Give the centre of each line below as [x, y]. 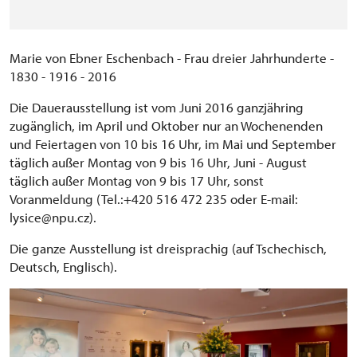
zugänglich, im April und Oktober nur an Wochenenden [166, 126]
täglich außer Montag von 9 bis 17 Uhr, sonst [137, 180]
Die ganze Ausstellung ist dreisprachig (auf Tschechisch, [168, 248]
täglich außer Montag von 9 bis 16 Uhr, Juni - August [158, 162]
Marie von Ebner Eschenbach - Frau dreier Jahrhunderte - [172, 58]
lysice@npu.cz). [53, 217]
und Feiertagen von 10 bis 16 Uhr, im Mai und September [173, 144]
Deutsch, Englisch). [63, 267]
